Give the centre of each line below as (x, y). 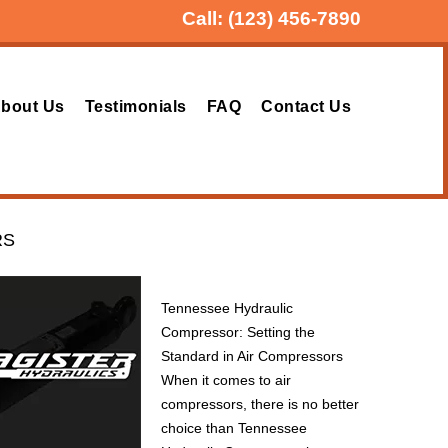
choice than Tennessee (234, 427)
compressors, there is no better (260, 403)
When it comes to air (226, 379)
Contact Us (306, 106)
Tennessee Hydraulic (227, 307)
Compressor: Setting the (238, 331)
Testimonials (135, 106)
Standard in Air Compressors (252, 355)
